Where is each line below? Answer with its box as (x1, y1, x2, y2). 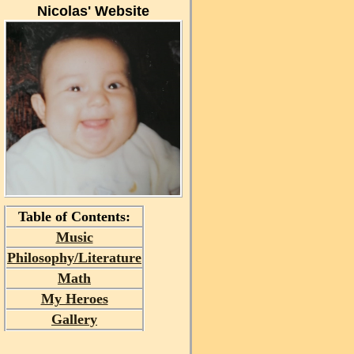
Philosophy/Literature (7, 250, 141, 266)
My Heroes (40, 291, 108, 307)
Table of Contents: (18, 209, 130, 225)
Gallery (51, 311, 97, 328)
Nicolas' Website (36, 3, 149, 19)
